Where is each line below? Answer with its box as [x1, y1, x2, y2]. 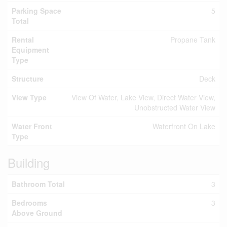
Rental [12, 34, 34, 45]
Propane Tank [170, 34, 215, 45]
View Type [12, 92, 47, 102]
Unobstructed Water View [134, 102, 215, 112]
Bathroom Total [12, 179, 65, 189]
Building [8, 154, 50, 171]
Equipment [12, 45, 49, 55]
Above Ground [12, 208, 62, 218]
